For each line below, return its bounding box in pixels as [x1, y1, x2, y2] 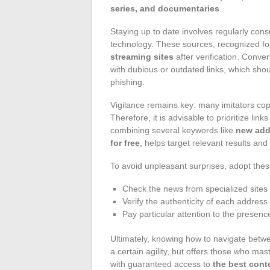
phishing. [110, 77, 145, 87]
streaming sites [110, 51, 174, 61]
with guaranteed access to [110, 259, 213, 269]
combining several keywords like [110, 125, 236, 135]
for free [110, 137, 140, 148]
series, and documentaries [110, 3, 219, 13]
